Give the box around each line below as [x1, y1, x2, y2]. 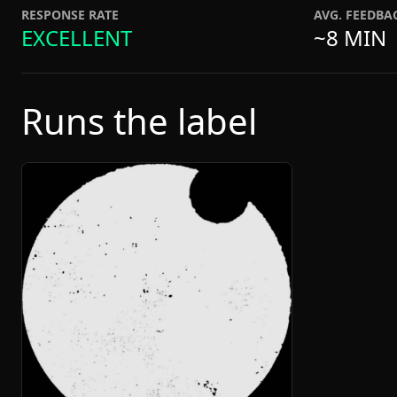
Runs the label [21, 97, 257, 145]
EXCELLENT [21, 23, 132, 52]
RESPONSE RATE [21, 6, 119, 23]
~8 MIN [314, 23, 386, 52]
